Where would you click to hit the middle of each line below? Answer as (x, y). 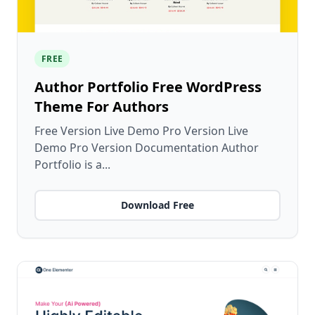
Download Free (157, 205)
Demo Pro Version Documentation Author (147, 148)
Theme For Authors (102, 107)
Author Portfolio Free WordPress (148, 87)
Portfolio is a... (72, 165)
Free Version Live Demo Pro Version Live (141, 131)
